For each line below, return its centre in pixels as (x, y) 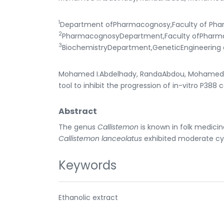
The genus (78, 127)
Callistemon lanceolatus (101, 138)
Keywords (87, 165)
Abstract (78, 111)
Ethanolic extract (88, 197)
